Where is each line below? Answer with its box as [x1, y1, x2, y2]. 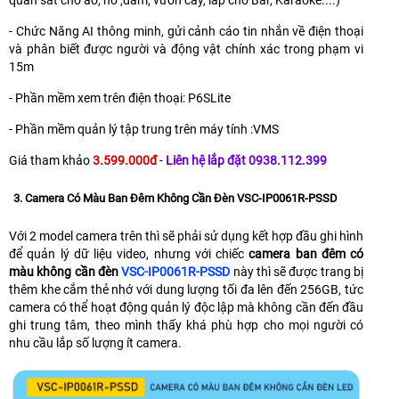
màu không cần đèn [9, 264, 122, 279]
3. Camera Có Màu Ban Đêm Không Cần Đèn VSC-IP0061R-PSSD [13, 191, 338, 205]
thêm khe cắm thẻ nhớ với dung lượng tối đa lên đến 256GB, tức [9, 281, 363, 297]
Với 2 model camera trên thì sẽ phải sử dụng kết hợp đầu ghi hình [9, 228, 363, 243]
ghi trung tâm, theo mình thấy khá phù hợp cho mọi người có [9, 317, 363, 332]
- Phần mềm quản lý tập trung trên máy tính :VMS [9, 121, 279, 136]
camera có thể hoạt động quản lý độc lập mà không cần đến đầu [9, 299, 363, 314]
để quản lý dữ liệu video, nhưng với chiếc [9, 246, 249, 261]
